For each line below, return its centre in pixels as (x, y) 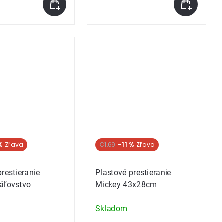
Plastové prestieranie (133, 173)
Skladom (111, 208)
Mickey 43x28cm (126, 185)
